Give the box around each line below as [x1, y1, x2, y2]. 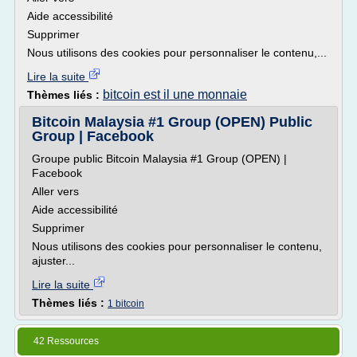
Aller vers [32, 185, 79, 198]
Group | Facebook [32, 128, 154, 144]
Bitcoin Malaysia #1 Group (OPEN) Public [32, 114, 312, 130]
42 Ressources [33, 335, 99, 347]
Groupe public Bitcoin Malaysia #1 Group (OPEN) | [32, 152, 287, 165]
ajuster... [32, 254, 75, 267]
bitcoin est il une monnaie [103, 88, 247, 101]
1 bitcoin [108, 298, 144, 309]
